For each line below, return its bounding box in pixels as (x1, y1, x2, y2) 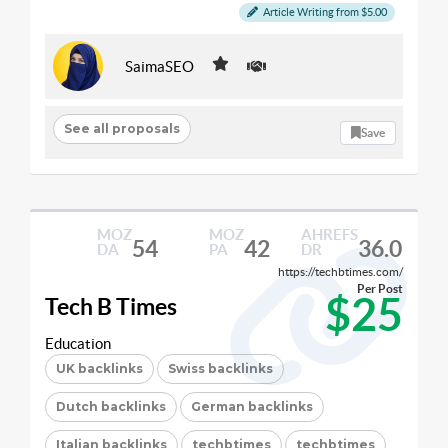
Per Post (357, 282, 403, 295)
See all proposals (63, 120, 180, 136)
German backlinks (191, 399, 313, 414)
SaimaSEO (125, 57, 194, 75)
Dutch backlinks (56, 399, 166, 414)
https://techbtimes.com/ (278, 265, 403, 278)
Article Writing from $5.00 (261, 6, 387, 18)
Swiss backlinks (168, 361, 273, 376)
